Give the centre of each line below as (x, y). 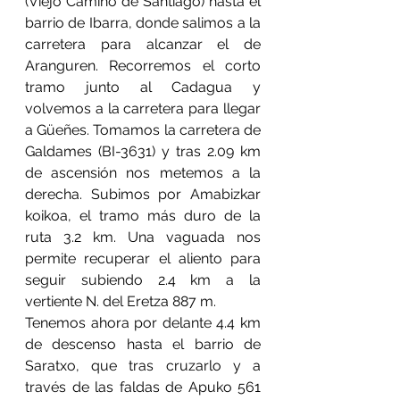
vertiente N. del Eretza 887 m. (121, 301)
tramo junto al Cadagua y (143, 87)
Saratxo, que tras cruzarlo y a (143, 365)
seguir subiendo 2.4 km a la (143, 279)
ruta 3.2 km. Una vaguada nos (143, 237)
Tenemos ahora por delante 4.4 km (143, 322)
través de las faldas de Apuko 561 (143, 387)
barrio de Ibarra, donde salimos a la (143, 22)
